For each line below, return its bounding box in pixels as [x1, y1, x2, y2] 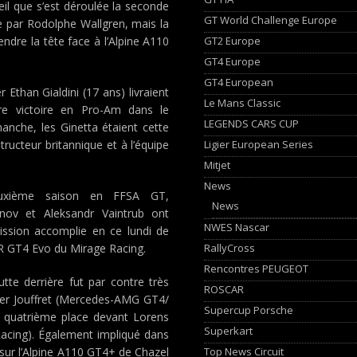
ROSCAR [204, 281, 245, 296]
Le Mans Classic [204, 95, 281, 110]
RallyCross [204, 240, 256, 255]
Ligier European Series [204, 136, 314, 151]
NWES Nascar [204, 219, 270, 234]
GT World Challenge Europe [204, 12, 338, 27]
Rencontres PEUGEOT [204, 261, 309, 276]
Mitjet [204, 157, 231, 172]
